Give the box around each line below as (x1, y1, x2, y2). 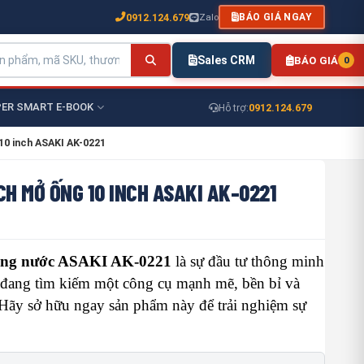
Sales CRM (197, 53, 256, 67)
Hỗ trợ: (219, 102, 249, 114)
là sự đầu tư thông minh (171, 253, 324, 270)
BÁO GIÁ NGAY (239, 11, 312, 23)
